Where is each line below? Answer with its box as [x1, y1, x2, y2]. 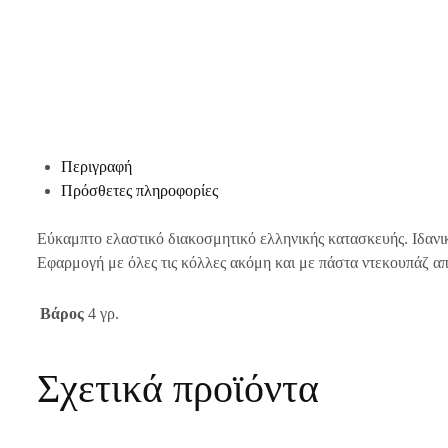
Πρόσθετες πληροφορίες [61, 182, 218, 199]
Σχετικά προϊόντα [37, 366, 319, 412]
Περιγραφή [61, 158, 132, 175]
